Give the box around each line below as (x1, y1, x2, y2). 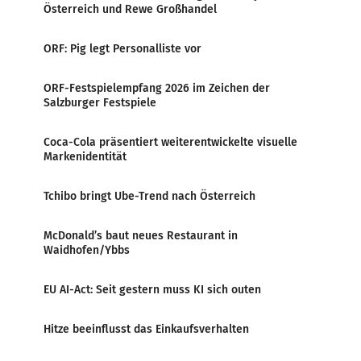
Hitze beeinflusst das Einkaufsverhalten (44, 322, 249, 336)
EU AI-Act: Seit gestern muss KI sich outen (44, 283, 261, 297)
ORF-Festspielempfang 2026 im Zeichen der (44, 81, 270, 95)
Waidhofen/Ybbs (44, 243, 130, 257)
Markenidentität (44, 150, 127, 164)
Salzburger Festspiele (44, 96, 156, 110)
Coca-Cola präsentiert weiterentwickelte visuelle (44, 135, 297, 149)
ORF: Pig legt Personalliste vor (44, 42, 201, 56)
